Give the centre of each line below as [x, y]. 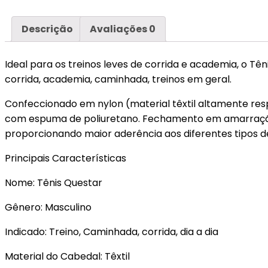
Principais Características [66, 159]
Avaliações [119, 29]
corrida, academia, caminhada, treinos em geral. [118, 80]
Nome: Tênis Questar [54, 183]
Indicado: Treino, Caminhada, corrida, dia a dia [112, 232]
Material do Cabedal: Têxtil [67, 257]
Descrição [47, 29]
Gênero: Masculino [48, 208]
